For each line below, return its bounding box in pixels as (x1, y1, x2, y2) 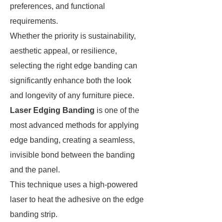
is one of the (95, 106, 139, 114)
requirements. (10, 17, 60, 25)
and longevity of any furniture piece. (10, 91, 134, 100)
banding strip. (10, 210, 59, 219)
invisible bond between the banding (10, 151, 135, 159)
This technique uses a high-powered (10, 180, 138, 189)
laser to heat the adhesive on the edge (10, 195, 144, 204)
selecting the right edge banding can (10, 61, 137, 70)
